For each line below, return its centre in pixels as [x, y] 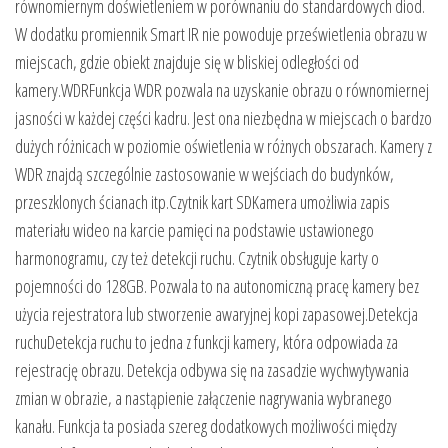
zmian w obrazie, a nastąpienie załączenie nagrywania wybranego [203, 398]
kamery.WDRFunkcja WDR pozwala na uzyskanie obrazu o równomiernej [222, 90]
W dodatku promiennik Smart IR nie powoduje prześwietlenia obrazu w [221, 34]
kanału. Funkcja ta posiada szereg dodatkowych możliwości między [206, 426]
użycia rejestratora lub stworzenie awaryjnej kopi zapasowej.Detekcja [216, 314]
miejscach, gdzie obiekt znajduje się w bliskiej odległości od [187, 62]
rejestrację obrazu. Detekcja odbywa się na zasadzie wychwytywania [212, 370]
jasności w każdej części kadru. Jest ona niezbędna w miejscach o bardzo [223, 118]
